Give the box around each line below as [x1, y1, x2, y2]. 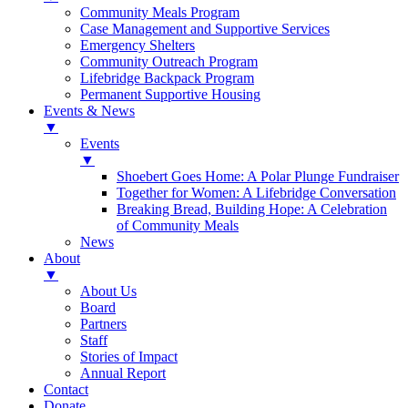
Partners [80, 316, 127, 331]
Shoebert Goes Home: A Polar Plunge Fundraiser [117, 168, 399, 184]
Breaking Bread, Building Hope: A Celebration [117, 201, 387, 217]
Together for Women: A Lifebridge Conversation [117, 185, 396, 200]
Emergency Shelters [80, 37, 195, 53]
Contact [44, 382, 88, 397]
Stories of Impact [80, 349, 178, 364]
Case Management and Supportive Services [80, 21, 330, 36]
